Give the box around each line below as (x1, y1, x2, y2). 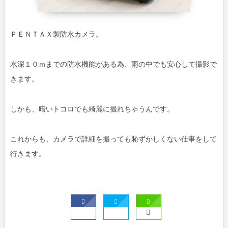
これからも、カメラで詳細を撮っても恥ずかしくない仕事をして (10, 135, 217, 144)
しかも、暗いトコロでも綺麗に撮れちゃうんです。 (10, 105, 174, 113)
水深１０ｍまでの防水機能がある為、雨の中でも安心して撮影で (10, 60, 217, 69)
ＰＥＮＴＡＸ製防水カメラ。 (10, 30, 103, 39)
